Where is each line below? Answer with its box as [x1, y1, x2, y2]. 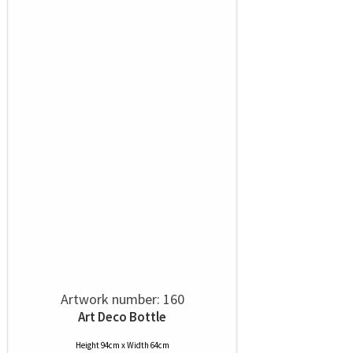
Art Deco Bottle [78, 308, 166, 325]
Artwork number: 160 [60, 290, 184, 308]
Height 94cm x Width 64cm [75, 340, 169, 351]
